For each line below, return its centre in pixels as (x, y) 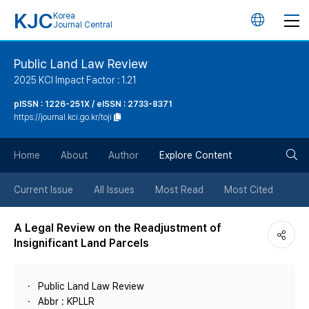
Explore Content (196, 155)
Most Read (179, 190)
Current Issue (43, 190)
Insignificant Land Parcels (81, 243)
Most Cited (249, 190)
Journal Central (83, 25)
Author (123, 155)
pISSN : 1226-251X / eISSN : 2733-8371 (93, 104)
